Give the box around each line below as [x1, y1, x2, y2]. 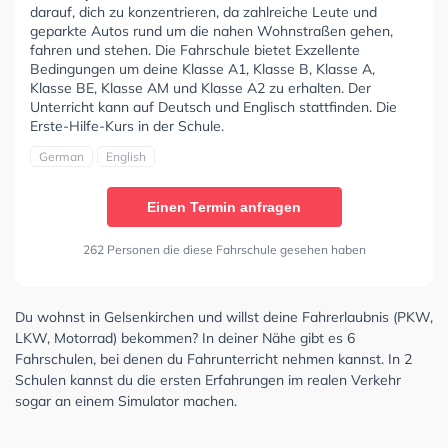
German [39, 148, 84, 164]
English [106, 148, 146, 164]
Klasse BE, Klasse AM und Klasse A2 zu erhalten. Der [30, 78, 371, 97]
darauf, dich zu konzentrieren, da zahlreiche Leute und [30, 2, 377, 21]
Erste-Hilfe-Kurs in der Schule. [30, 116, 224, 135]
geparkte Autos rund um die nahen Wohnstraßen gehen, [30, 21, 393, 40]
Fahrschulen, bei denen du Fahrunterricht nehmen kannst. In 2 [15, 349, 412, 368]
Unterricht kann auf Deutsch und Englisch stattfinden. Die [30, 97, 397, 116]
